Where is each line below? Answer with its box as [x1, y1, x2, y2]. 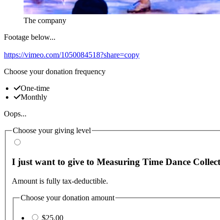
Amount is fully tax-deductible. [12, 176, 108, 185]
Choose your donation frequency [4, 67, 106, 76]
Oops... [4, 109, 27, 118]
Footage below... [4, 32, 55, 41]
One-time [21, 83, 50, 92]
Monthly [21, 92, 47, 101]
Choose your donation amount [21, 193, 114, 202]
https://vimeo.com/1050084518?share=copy [4, 50, 139, 59]
